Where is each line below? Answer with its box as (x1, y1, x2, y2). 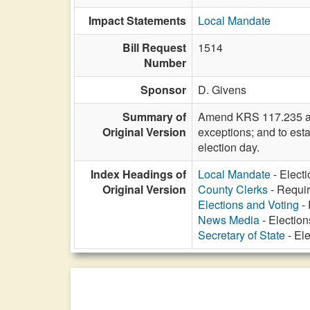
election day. (198, 139, 259, 155)
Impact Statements (89, 12, 186, 28)
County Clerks (198, 181, 268, 197)
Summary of (122, 109, 186, 125)
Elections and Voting (198, 197, 299, 212)
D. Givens (198, 82, 246, 98)
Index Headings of (91, 166, 186, 182)
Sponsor (140, 82, 186, 98)
